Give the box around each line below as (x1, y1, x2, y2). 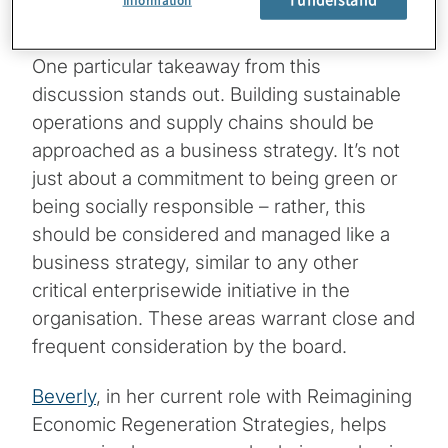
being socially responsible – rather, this (32, 195, 366, 219)
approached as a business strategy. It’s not (32, 139, 400, 163)
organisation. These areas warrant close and (32, 307, 415, 331)
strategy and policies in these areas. (32, 5, 342, 29)
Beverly (32, 385, 96, 409)
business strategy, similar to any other (32, 251, 359, 275)
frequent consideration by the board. (32, 335, 347, 359)
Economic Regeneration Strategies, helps (32, 413, 387, 437)
